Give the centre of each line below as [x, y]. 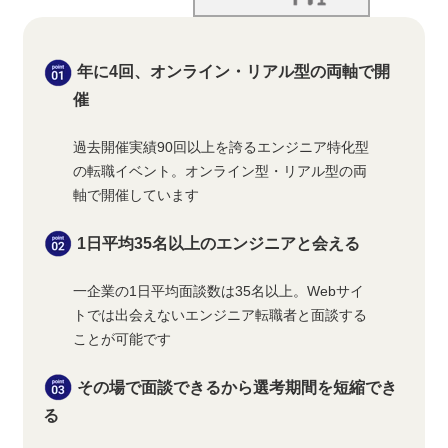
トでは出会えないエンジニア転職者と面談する [220, 314]
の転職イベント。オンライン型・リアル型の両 [220, 171]
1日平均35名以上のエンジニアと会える [219, 243]
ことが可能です [122, 338]
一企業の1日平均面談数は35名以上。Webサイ [219, 290]
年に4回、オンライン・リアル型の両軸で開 [234, 72]
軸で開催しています [136, 195]
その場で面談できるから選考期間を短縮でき [237, 388]
